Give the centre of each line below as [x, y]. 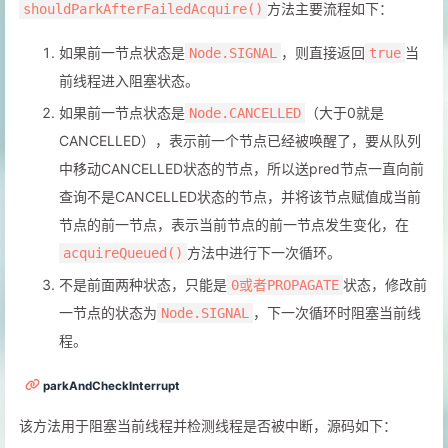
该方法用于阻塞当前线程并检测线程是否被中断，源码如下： [208, 425]
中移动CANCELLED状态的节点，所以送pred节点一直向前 [241, 168]
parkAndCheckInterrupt [111, 385]
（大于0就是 [344, 112]
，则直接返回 [323, 52]
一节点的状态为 [108, 312]
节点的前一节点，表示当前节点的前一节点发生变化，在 [234, 224]
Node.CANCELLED [245, 112]
